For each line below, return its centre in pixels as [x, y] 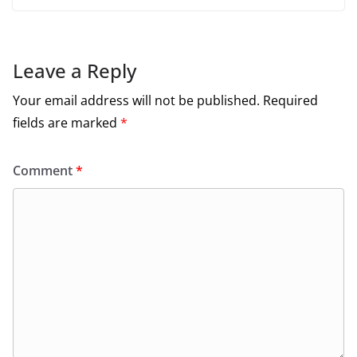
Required [290, 101]
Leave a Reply [75, 71]
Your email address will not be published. [136, 101]
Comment [44, 171]
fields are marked [67, 123]
